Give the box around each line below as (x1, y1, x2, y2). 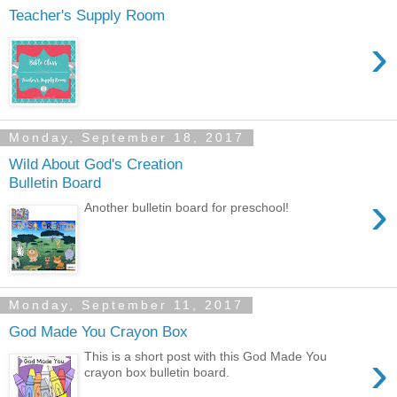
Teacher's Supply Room (9, 5, 165, 24)
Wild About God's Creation (9, 154, 183, 173)
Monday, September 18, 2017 (9, 130, 245, 145)
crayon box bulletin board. (84, 365, 230, 380)
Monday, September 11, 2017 (9, 298, 244, 313)
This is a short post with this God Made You (84, 349, 328, 364)
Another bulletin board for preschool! (84, 200, 290, 215)
